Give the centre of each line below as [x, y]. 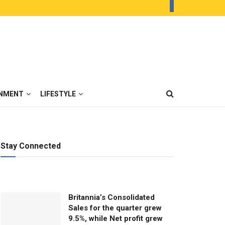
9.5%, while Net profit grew [116, 218]
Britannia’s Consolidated [111, 197]
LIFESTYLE [58, 94]
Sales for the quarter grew [115, 208]
